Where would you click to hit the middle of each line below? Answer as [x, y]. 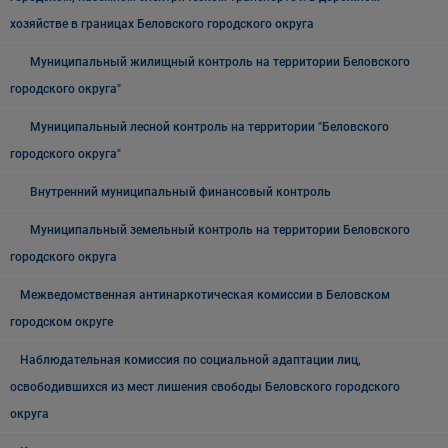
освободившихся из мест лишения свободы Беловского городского [205, 386]
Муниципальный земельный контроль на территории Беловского [220, 229]
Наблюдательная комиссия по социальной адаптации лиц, [190, 359]
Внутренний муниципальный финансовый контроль [180, 191]
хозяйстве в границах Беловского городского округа [162, 23]
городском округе [61, 321]
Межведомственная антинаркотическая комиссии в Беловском [205, 294]
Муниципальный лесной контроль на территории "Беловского [209, 126]
